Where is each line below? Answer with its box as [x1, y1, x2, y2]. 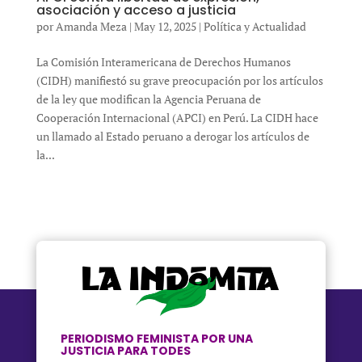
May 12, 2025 [133, 18, 196, 34]
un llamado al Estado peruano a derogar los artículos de [36, 128, 309, 144]
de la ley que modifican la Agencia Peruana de [36, 90, 261, 107]
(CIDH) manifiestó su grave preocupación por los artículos [36, 72, 323, 88]
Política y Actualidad [203, 18, 306, 34]
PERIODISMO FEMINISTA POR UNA [60, 330, 253, 347]
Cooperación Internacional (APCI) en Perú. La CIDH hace [36, 109, 318, 125]
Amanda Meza [55, 18, 127, 34]
